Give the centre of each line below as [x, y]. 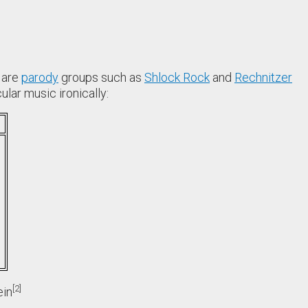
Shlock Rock [177, 77]
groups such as [101, 77]
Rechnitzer [263, 77]
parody [40, 77]
